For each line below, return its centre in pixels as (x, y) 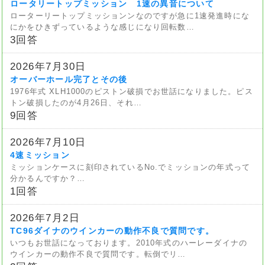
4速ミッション (40, 155)
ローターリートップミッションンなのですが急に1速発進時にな (130, 15)
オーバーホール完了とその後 (69, 79)
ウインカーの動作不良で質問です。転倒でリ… (98, 254)
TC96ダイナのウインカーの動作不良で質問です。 (112, 230)
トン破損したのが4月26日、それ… (76, 102)
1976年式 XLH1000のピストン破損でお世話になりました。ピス (132, 91)
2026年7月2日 (45, 217)
